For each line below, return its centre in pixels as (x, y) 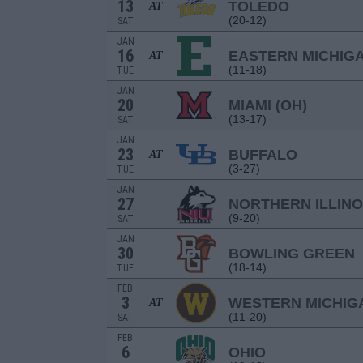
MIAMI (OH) (268, 105)
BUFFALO (263, 155)
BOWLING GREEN (292, 254)
